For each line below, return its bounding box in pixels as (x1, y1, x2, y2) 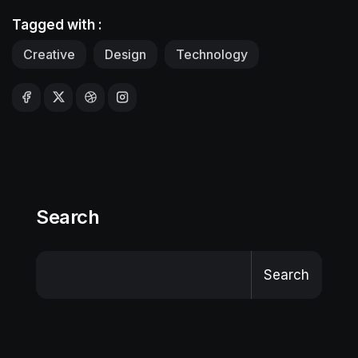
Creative (23, 46, 75, 62)
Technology (176, 46, 248, 62)
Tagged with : (12, 16, 102, 33)
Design (105, 46, 146, 62)
